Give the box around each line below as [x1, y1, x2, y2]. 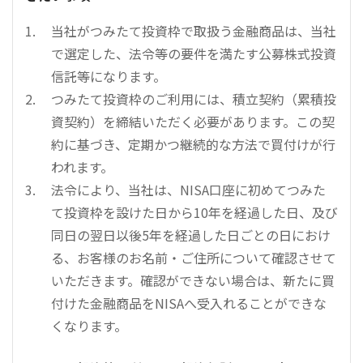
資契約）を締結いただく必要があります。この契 [51, 112, 335, 132]
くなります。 [51, 316, 127, 336]
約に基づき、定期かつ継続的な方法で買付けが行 [51, 135, 335, 155]
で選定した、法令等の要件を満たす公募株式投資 [51, 44, 336, 64]
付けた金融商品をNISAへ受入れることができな [51, 293, 327, 314]
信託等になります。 [51, 66, 166, 87]
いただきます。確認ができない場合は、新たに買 [51, 271, 335, 291]
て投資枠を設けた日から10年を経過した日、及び [51, 203, 338, 223]
